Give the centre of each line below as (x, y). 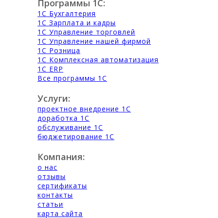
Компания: (61, 157)
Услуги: (54, 98)
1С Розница (59, 50)
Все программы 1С (72, 78)
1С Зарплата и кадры (77, 23)
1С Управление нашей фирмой (94, 41)
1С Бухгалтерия (67, 13)
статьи (50, 204)
